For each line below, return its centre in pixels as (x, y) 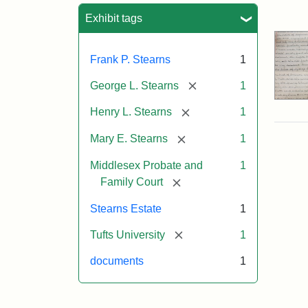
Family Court (132, 181)
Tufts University (128, 234)
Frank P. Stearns (130, 59)
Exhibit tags (114, 18)
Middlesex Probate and (146, 165)
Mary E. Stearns (129, 139)
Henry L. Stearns (131, 112)
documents (117, 261)
